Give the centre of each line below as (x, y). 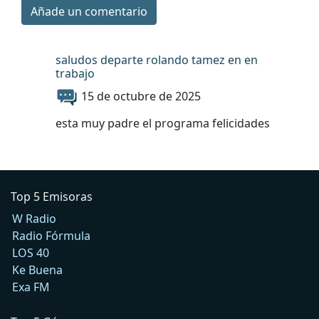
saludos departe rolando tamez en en (157, 59)
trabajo (75, 73)
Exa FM (31, 287)
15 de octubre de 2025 (141, 96)
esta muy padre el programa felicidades (163, 123)
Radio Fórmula (51, 235)
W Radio (34, 218)
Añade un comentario (89, 11)
